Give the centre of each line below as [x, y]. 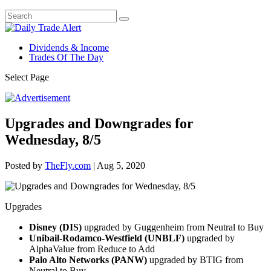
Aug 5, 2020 [121, 165]
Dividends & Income [69, 47]
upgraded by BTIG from [195, 260]
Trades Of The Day [66, 57]
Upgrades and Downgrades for [99, 123]
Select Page [27, 77]
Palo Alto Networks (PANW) [88, 260]
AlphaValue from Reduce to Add [92, 249]
